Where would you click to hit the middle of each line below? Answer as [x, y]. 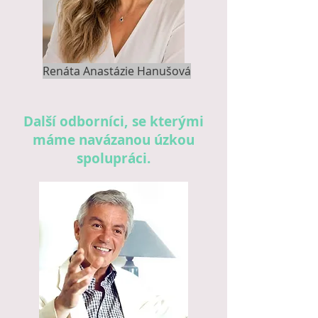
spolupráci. [114, 158]
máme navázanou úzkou [114, 140]
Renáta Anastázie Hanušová [117, 71]
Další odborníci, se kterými [114, 121]
